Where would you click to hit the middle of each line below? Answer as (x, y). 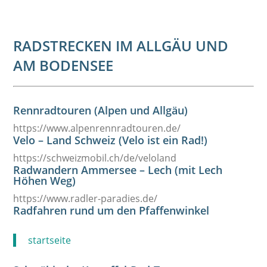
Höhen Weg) (45, 181)
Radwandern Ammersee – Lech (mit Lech (118, 170)
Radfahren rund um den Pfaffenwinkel (111, 210)
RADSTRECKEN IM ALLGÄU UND (121, 46)
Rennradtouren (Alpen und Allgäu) (101, 110)
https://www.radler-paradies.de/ (86, 198)
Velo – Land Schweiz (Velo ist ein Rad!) (111, 140)
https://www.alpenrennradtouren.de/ (97, 128)
